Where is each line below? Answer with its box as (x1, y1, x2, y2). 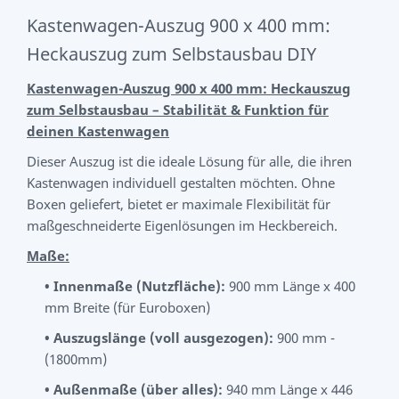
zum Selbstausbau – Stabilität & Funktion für (27, 101, 329, 118)
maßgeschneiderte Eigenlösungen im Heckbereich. (27, 216, 338, 234)
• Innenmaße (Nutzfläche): (45, 277, 225, 295)
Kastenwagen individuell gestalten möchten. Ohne (27, 174, 335, 191)
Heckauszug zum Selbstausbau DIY (27, 42, 316, 66)
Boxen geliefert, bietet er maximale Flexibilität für (27, 195, 330, 213)
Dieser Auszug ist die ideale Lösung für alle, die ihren (27, 152, 352, 170)
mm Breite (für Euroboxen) (45, 298, 210, 316)
